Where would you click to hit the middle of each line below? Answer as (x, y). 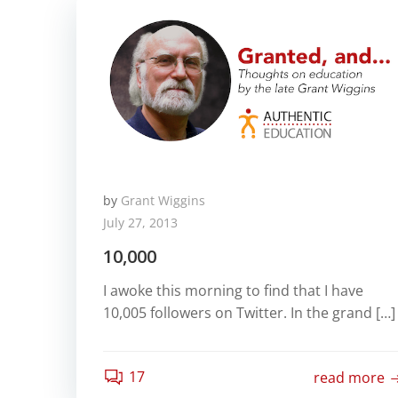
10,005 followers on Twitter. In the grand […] (249, 312)
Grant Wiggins (163, 200)
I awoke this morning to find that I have (233, 290)
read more (350, 378)
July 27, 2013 (140, 222)
